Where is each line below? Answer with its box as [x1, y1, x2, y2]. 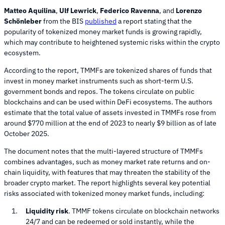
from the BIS [42, 16, 85, 26]
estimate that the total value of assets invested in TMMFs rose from [4, 107, 216, 117]
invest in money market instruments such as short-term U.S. [4, 76, 193, 85]
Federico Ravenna [100, 6, 159, 15]
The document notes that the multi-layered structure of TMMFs [4, 146, 203, 156]
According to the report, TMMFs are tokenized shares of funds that [4, 65, 212, 75]
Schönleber [4, 16, 42, 26]
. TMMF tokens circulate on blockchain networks [68, 206, 219, 215]
